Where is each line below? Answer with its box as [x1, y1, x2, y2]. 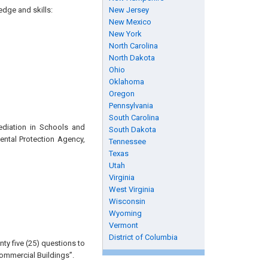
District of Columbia [108, 233, 178, 242]
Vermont [108, 221, 138, 230]
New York [108, 29, 142, 38]
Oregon [108, 89, 135, 98]
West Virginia [108, 185, 154, 194]
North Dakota [108, 53, 155, 62]
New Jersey [108, 5, 149, 14]
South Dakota [108, 125, 156, 134]
